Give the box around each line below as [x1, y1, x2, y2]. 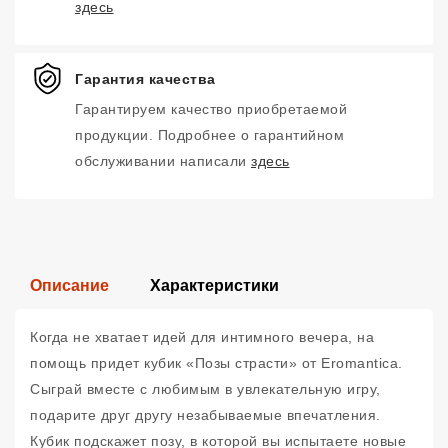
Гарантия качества [75, 70, 216, 87]
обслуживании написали [75, 153, 251, 169]
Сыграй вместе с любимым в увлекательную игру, [30, 381, 381, 397]
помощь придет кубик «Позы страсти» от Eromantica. [30, 355, 403, 371]
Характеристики [150, 277, 279, 294]
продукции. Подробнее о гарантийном [75, 127, 344, 143]
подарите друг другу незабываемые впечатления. [30, 407, 381, 423]
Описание [30, 277, 109, 294]
